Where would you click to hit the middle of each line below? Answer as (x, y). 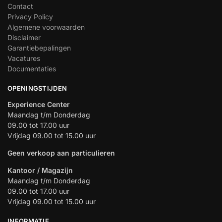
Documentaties (32, 68)
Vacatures (24, 58)
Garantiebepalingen (39, 48)
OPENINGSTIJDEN (37, 88)
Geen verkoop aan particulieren (61, 153)
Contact (20, 6)
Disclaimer (24, 37)
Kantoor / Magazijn (40, 170)
